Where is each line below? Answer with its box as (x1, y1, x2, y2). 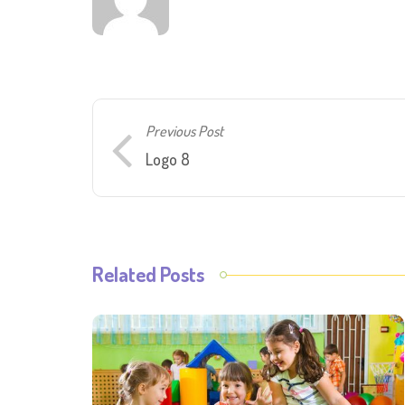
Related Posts (92, 260, 204, 287)
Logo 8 (146, 148, 190, 169)
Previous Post (146, 120, 223, 140)
